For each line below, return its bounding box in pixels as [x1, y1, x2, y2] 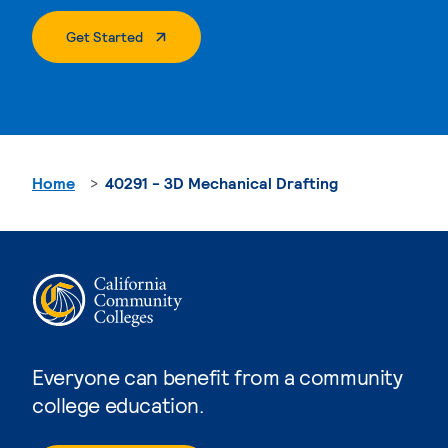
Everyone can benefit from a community [32, 363, 403, 389]
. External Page [142, 26, 235, 44]
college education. [32, 391, 204, 417]
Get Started [66, 27, 143, 45]
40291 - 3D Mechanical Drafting [105, 172, 338, 192]
